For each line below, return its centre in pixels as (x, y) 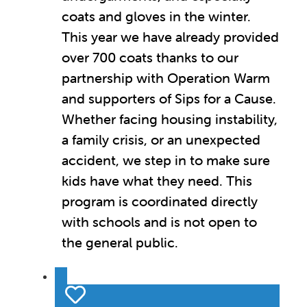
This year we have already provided (170, 37)
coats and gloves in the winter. (156, 16)
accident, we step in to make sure (166, 160)
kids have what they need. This (157, 181)
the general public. (120, 243)
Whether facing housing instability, (170, 119)
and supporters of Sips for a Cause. (169, 99)
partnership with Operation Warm (166, 78)
